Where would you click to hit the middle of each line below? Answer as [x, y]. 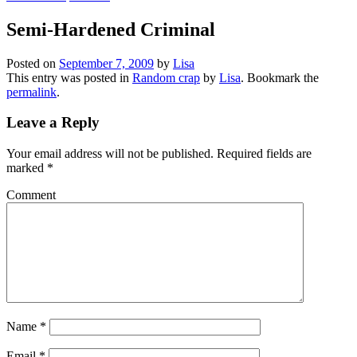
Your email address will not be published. [110, 153]
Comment [31, 195]
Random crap [166, 77]
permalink [31, 92]
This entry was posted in [69, 77]
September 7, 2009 [106, 63]
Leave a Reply [53, 123]
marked [27, 168]
